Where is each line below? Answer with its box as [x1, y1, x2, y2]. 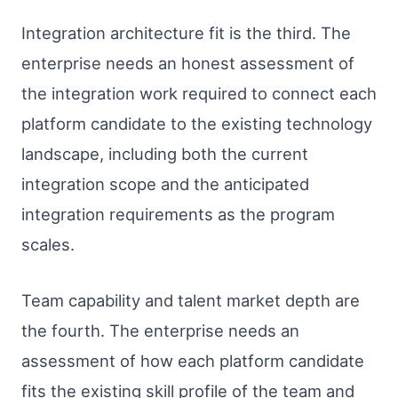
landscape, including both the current [21, 143, 308, 163]
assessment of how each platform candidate [21, 351, 364, 371]
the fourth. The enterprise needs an [21, 321, 299, 341]
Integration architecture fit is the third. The [21, 22, 351, 43]
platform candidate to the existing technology [21, 113, 372, 133]
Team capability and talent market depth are [21, 291, 360, 311]
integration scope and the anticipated [21, 173, 309, 194]
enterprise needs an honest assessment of [21, 52, 354, 73]
